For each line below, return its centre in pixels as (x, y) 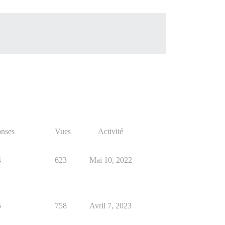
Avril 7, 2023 (110, 205)
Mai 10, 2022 (110, 160)
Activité (110, 131)
